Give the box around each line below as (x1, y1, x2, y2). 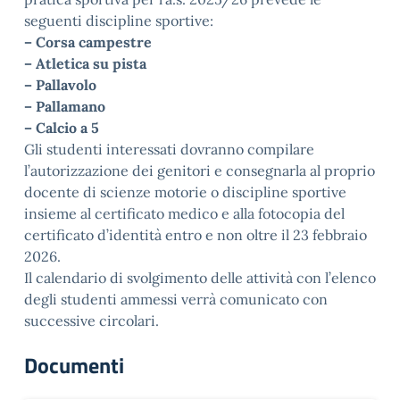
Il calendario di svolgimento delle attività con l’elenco (24, 269, 376, 287)
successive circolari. (24, 312, 159, 329)
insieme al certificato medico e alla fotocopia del (24, 204, 345, 222)
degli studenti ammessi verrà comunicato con (24, 290, 328, 308)
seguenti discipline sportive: (24, 12, 213, 29)
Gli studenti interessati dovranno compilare (24, 140, 314, 158)
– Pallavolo (24, 76, 96, 94)
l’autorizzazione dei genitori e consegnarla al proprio (24, 162, 375, 179)
